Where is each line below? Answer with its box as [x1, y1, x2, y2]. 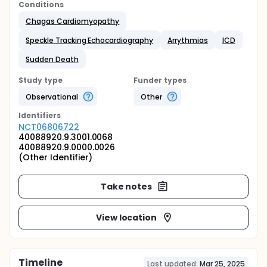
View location [95, 211, 157, 223]
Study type [18, 75, 63, 85]
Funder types [133, 75, 187, 85]
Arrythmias [167, 35, 208, 45]
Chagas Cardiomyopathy [26, 15, 120, 26]
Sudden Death [26, 54, 79, 64]
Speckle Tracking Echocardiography [26, 35, 154, 45]
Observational [26, 91, 78, 102]
